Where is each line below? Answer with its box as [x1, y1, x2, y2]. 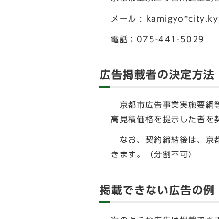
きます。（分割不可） [111, 151, 197, 158]
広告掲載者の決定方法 [100, 69, 215, 80]
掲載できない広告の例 [100, 185, 216, 196]
